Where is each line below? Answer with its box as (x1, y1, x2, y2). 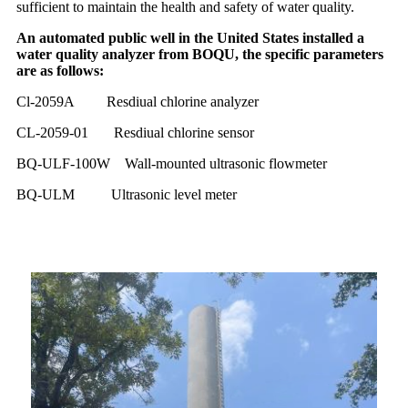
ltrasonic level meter (122, 187, 237, 203)
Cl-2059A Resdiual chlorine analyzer (16, 94, 259, 110)
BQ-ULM (16, 187, 111, 203)
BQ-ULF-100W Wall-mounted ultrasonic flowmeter (16, 156, 327, 172)
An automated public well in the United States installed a (16, 30, 364, 46)
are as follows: (16, 63, 104, 79)
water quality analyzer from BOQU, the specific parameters (16, 46, 383, 63)
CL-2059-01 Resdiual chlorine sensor (16, 125, 254, 141)
